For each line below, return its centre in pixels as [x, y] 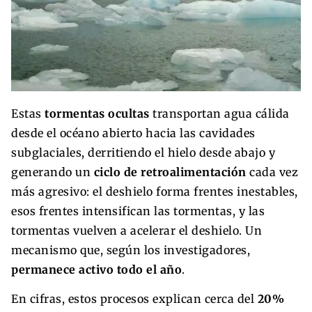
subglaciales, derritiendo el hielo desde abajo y [143, 153]
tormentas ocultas [97, 114]
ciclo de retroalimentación [170, 172]
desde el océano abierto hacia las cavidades [133, 133]
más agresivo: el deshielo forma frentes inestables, [155, 192]
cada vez [272, 172]
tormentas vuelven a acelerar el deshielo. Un [136, 231]
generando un [53, 172]
